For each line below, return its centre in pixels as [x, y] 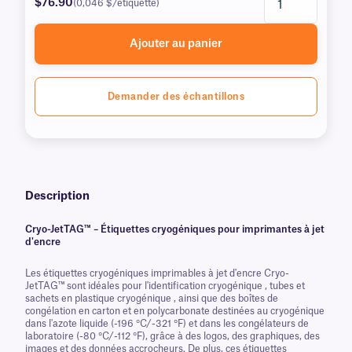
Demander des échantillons [176, 97]
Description [57, 196]
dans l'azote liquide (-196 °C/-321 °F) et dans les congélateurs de [167, 324]
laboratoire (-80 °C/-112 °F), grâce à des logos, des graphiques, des [172, 336]
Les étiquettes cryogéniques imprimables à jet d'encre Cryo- [157, 273]
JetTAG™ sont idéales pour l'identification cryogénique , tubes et [165, 286]
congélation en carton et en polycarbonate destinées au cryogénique [175, 311]
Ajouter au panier [176, 44]
